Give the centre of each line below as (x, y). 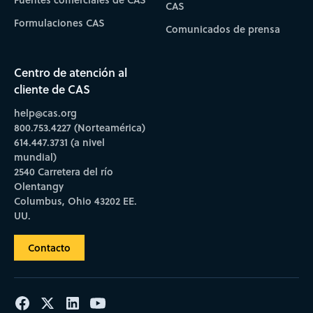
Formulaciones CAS (59, 23)
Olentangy (38, 187)
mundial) (35, 157)
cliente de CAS (52, 89)
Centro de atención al (70, 73)
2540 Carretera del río (63, 172)
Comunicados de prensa (223, 29)
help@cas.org (45, 113)
